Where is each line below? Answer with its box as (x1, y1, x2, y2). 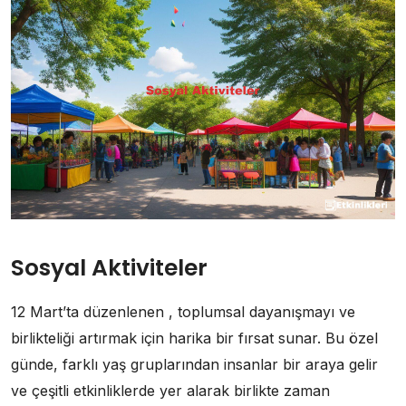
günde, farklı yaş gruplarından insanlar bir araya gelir (11, 355, 378, 374)
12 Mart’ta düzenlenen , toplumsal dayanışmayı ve (11, 303, 355, 322)
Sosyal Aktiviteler (11, 252, 208, 285)
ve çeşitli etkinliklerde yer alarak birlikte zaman (11, 382, 330, 401)
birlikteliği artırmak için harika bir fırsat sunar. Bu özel (11, 329, 378, 348)
